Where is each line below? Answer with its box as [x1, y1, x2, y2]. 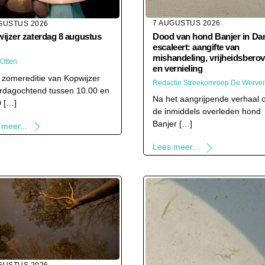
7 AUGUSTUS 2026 [153, 18, 221, 27]
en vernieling [153, 63, 203, 73]
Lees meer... [153, 142, 200, 152]
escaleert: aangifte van [153, 41, 240, 52]
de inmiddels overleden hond [153, 106, 261, 116]
